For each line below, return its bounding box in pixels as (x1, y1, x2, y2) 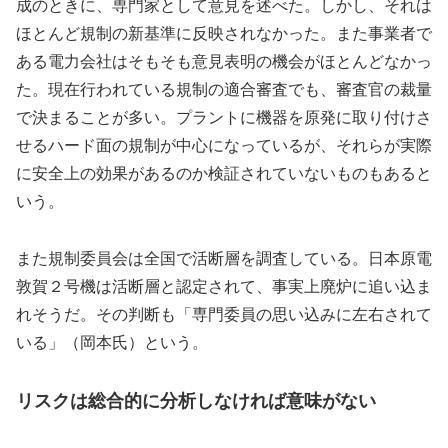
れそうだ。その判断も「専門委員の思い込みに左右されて (16, 305, 432, 323)
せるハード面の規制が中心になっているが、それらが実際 (16, 136, 432, 154)
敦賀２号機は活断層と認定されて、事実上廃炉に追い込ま (16, 277, 432, 295)
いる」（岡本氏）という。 (16, 333, 208, 351)
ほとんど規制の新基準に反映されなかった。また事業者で (16, 24, 432, 42)
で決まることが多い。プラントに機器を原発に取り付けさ (16, 108, 432, 126)
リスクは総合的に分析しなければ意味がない (16, 391, 376, 412)
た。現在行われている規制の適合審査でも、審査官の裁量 (16, 80, 432, 98)
